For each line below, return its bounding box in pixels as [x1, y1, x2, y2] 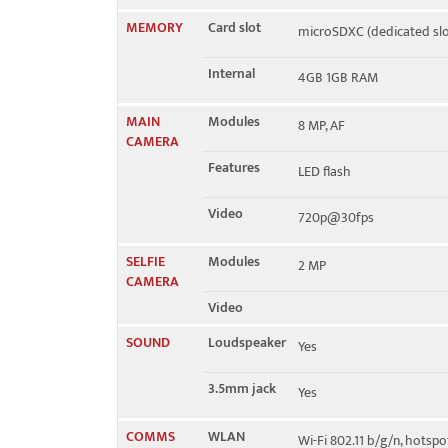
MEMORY [126, 16, 183, 39]
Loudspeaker [208, 331, 286, 354]
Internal [208, 62, 255, 85]
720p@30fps [298, 206, 374, 229]
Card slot [208, 16, 261, 39]
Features [208, 156, 260, 179]
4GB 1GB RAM [298, 66, 378, 89]
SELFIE [126, 250, 165, 273]
